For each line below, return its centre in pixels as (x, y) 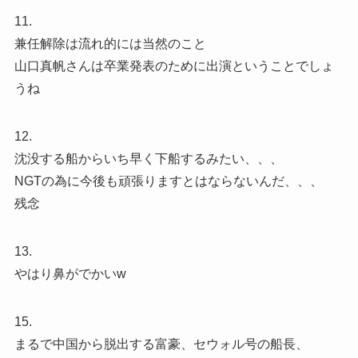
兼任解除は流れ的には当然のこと (110, 44)
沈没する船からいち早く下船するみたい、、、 (148, 159)
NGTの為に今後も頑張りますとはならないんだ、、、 (168, 181)
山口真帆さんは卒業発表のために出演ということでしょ (174, 66)
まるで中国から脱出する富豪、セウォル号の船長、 (161, 344)
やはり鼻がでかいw (70, 274)
